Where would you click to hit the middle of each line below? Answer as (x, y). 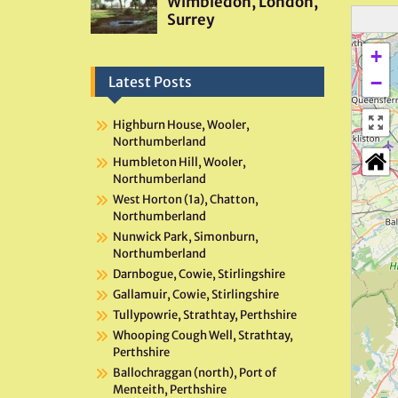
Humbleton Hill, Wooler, (179, 163)
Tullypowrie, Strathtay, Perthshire (205, 315)
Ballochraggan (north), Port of (195, 373)
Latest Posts (150, 82)
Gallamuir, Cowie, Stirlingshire (196, 295)
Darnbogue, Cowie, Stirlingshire (199, 275)
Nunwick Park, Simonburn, (186, 237)
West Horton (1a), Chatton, (186, 200)
